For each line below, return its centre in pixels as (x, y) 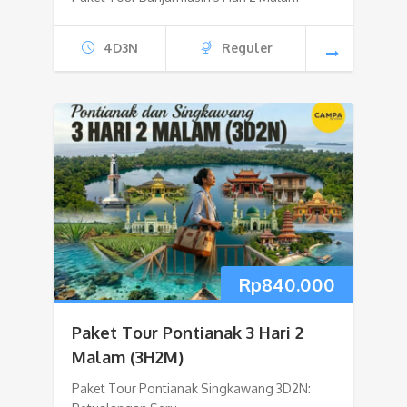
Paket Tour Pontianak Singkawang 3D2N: (191, 389)
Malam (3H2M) (128, 357)
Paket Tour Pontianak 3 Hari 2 (188, 333)
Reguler (247, 48)
